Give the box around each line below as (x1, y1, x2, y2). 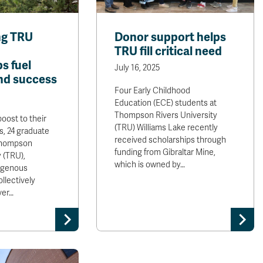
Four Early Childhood (114, 86, 191, 96)
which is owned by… (114, 160, 186, 170)
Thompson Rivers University (114, 110, 218, 120)
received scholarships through (114, 135, 227, 145)
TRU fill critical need (114, 44, 222, 59)
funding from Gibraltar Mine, (114, 147, 216, 157)
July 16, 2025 (114, 63, 160, 73)
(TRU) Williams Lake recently (114, 123, 218, 133)
